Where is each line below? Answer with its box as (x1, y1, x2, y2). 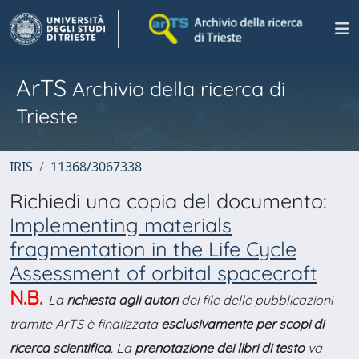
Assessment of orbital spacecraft (10, 260, 317, 285)
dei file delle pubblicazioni (178, 292, 333, 308)
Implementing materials (10, 212, 232, 237)
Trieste (16, 103, 78, 128)
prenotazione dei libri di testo (135, 340, 305, 356)
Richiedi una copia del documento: (10, 188, 327, 213)
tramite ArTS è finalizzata (10, 316, 161, 332)
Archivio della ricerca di (67, 76, 285, 101)
